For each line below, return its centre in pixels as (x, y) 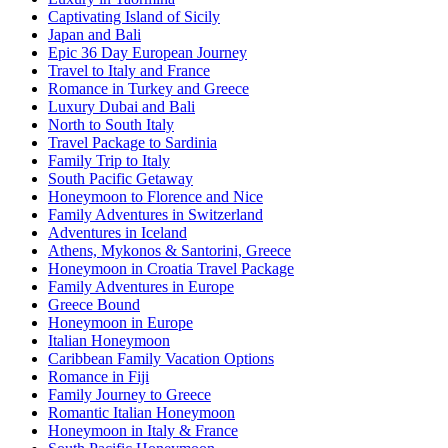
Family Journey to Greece (129, 394)
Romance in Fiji (98, 376)
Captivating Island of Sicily (134, 16)
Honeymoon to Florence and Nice (155, 196)
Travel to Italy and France (129, 70)
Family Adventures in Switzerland (155, 214)
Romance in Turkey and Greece (148, 88)
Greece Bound (94, 304)
